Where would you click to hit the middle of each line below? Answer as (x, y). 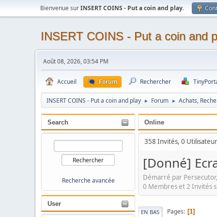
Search (58, 122)
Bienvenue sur (60, 8)
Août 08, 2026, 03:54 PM (76, 61)
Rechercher (155, 82)
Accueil (67, 82)
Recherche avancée (88, 180)
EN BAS (150, 212)
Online (154, 122)
